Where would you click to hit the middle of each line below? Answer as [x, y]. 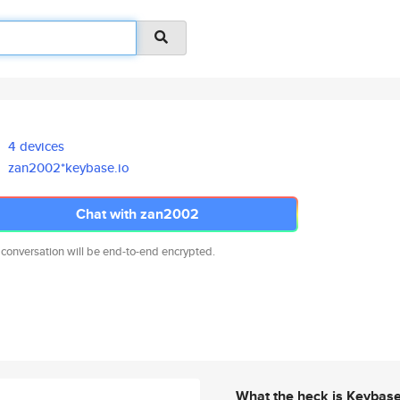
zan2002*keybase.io [69, 167]
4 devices [37, 146]
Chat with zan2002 [137, 214]
